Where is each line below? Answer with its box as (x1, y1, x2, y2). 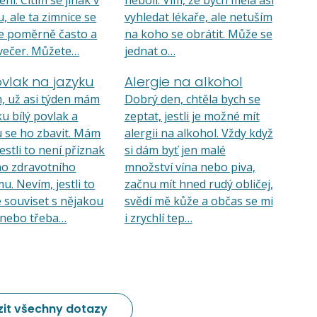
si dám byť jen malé (124, 142, 226, 158)
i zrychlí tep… (124, 210, 192, 226)
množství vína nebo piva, (124, 159, 255, 175)
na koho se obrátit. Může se (124, 26, 272, 42)
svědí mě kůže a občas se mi (124, 193, 273, 209)
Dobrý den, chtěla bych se (124, 91, 260, 107)
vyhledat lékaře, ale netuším (124, 9, 272, 25)
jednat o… (124, 43, 175, 59)
